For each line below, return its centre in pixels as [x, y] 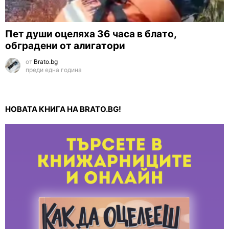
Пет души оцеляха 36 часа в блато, [91, 34]
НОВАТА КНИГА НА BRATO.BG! [63, 109]
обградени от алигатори [65, 46]
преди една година [54, 70]
